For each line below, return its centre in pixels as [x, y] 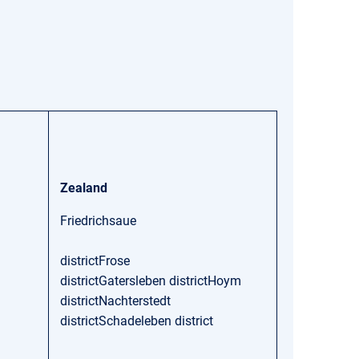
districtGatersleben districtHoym [151, 281]
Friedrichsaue [98, 221]
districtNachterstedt [115, 301]
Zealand [84, 188]
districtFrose [95, 261]
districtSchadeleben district [137, 321]
